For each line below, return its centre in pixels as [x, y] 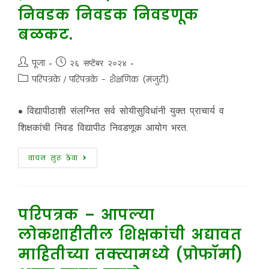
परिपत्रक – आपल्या [86, 215]
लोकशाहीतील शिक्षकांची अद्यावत [130, 234]
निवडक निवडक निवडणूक [108, 15]
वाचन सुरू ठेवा [53, 158]
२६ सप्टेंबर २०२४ [98, 63]
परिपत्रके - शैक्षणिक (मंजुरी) [119, 80]
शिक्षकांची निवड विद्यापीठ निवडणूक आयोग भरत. [103, 127]
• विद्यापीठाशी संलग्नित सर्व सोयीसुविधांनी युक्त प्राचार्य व [121, 110]
